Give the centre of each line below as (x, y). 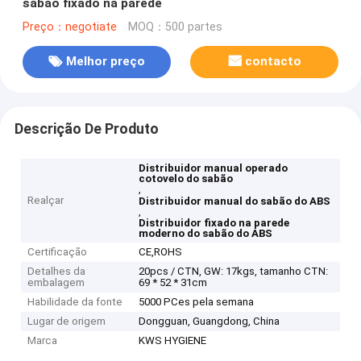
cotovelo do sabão (186, 179)
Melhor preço (105, 62)
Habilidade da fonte (75, 302)
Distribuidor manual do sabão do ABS (235, 201)
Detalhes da (57, 272)
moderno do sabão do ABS (206, 234)
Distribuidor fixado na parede (214, 223)
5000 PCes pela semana (197, 302)
